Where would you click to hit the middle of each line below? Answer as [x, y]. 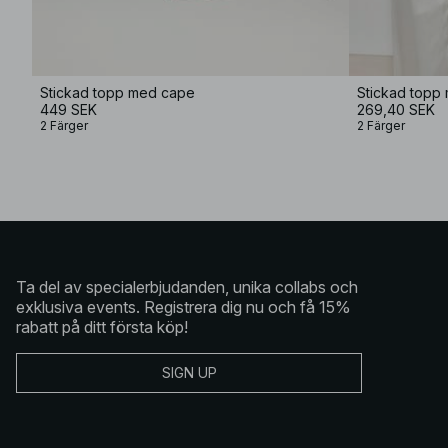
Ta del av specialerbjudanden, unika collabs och [187, 286]
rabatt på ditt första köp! [102, 326]
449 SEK [68, 109]
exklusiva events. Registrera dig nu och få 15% [183, 306]
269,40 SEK [396, 109]
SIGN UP [189, 372]
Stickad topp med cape [117, 92]
